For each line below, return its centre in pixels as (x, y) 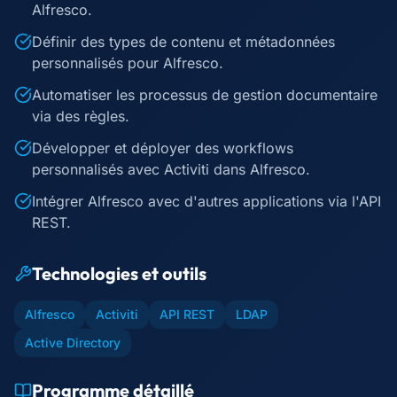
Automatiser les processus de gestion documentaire (205, 95)
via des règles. (81, 116)
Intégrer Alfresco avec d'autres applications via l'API (206, 201)
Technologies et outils (119, 273)
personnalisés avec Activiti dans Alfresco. (171, 169)
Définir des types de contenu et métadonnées (183, 42)
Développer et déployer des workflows (163, 148)
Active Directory (73, 343)
